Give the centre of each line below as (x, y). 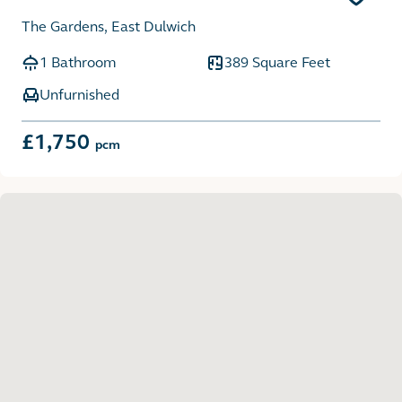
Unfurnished (79, 94)
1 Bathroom (78, 62)
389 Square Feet (277, 62)
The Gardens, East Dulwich (109, 26)
